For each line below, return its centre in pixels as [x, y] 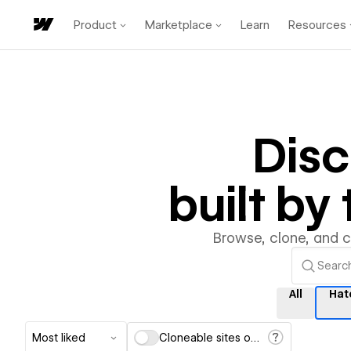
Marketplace [179, 25]
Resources [317, 25]
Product [95, 25]
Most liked [59, 338]
